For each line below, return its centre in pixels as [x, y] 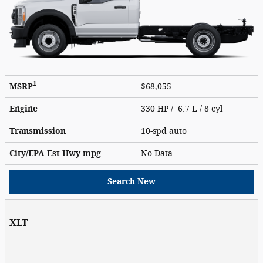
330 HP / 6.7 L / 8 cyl [183, 109]
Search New [131, 181]
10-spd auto [165, 131]
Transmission [38, 131]
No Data [159, 153]
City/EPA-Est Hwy [46, 153]
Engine [23, 109]
